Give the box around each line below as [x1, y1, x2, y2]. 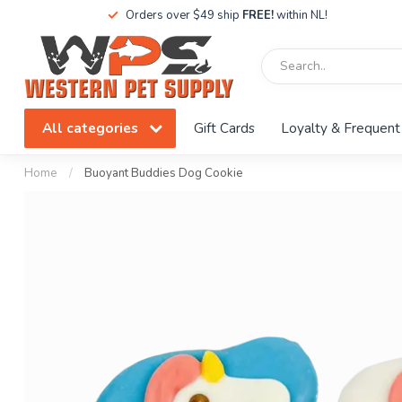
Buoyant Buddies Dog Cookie [84, 165, 243, 181]
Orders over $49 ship [125, 7, 242, 23]
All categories [42, 118, 142, 137]
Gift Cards [194, 118, 255, 137]
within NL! [273, 7, 328, 23]
